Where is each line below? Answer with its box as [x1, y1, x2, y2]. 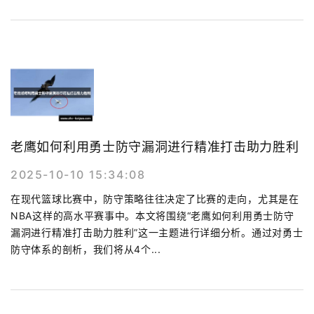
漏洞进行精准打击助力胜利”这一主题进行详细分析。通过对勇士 [11, 226, 303, 239]
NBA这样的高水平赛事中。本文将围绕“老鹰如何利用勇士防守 [11, 210, 294, 222]
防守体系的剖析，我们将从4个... [11, 243, 161, 256]
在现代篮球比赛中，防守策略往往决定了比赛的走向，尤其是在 [11, 193, 299, 205]
